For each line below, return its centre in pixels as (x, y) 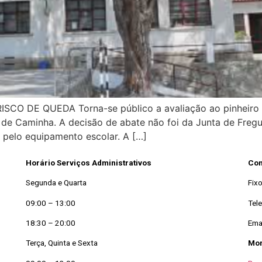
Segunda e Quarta (56, 183)
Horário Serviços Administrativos (88, 163)
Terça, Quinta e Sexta (61, 243)
